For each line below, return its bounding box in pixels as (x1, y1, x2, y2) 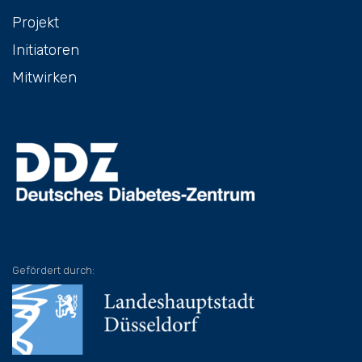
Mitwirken (12, 68, 77, 86)
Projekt (12, 13, 59, 32)
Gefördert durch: (12, 263, 95, 276)
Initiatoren (12, 40, 79, 59)
